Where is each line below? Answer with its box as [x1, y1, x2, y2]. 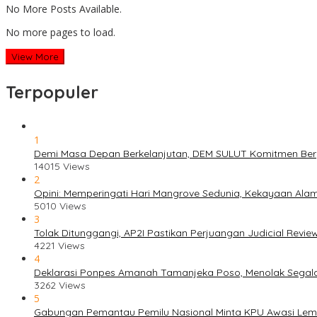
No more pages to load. [6, 25, 115, 40]
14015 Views [34, 160, 90, 173]
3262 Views [34, 279, 86, 292]
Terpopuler [6, 81, 98, 103]
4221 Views [34, 239, 85, 253]
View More [11, 51, 59, 63]
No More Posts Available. [6, 2, 122, 16]
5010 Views [34, 200, 86, 213]
